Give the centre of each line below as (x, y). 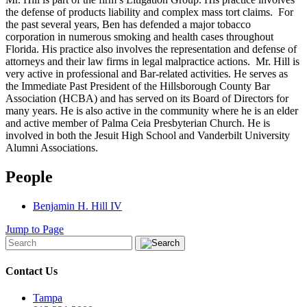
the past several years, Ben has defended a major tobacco (128, 24)
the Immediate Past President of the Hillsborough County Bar (138, 86)
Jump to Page (35, 229)
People (29, 176)
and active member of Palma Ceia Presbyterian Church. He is (138, 123)
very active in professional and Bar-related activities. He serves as (147, 73)
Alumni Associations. (52, 147)
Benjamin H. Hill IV (77, 206)
